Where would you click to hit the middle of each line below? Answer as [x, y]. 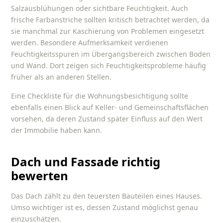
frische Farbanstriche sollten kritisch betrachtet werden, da [111, 19]
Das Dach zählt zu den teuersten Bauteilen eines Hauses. [107, 196]
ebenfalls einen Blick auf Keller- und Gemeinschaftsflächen [110, 107]
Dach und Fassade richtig [86, 162]
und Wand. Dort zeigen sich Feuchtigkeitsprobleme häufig [109, 65]
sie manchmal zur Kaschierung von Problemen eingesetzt [108, 31]
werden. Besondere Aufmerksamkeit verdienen [90, 42]
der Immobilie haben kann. [57, 130]
